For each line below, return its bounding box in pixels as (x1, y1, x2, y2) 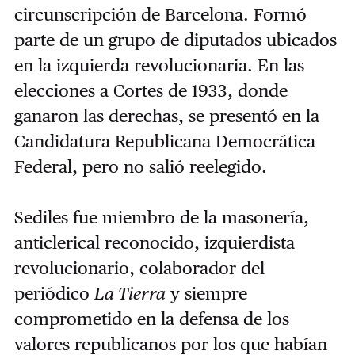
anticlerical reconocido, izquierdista (13, 231, 295, 253)
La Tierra (94, 282, 166, 303)
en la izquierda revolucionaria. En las (13, 54, 304, 75)
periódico (13, 282, 94, 303)
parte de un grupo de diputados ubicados (13, 29, 337, 50)
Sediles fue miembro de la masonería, (13, 206, 309, 227)
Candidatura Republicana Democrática (13, 130, 315, 151)
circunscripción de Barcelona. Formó (13, 3, 307, 25)
